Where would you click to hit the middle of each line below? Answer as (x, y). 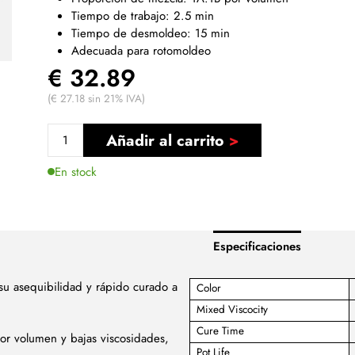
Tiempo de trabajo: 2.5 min (142, 15)
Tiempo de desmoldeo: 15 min (150, 33)
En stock (75, 172)
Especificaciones (257, 247)
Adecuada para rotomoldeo (141, 50)
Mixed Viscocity (232, 310)
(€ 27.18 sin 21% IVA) (96, 99)
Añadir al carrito (164, 140)
